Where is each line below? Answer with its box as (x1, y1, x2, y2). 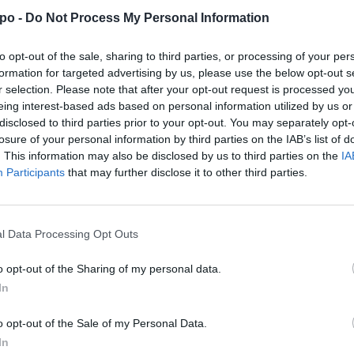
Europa (170, 156, 200, 168)
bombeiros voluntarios (2, 156, 97, 168)
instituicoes (217, 156, 264, 168)
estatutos (115, 156, 153, 168)
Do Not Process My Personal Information (25, 11, 269, 24)
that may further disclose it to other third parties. (65, 166, 307, 179)
